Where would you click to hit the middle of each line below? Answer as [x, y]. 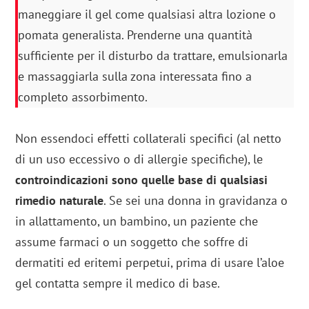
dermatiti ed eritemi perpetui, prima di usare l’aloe [150, 263]
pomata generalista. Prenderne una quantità [136, 35]
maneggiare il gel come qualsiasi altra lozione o [147, 14]
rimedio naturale [60, 201]
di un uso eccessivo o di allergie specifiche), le [139, 159]
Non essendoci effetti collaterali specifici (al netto [149, 139]
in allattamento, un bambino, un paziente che [137, 221]
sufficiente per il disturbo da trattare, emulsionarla [153, 56]
